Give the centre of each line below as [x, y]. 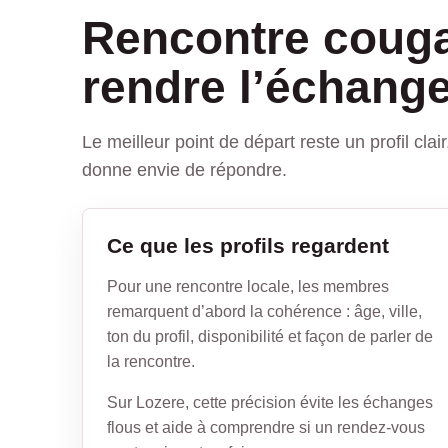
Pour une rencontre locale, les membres [248, 286]
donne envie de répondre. [184, 169]
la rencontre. [151, 361]
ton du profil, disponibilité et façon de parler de [270, 336]
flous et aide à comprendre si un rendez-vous [266, 427]
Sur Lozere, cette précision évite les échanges [270, 402]
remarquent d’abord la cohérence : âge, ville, [264, 311]
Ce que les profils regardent [248, 245]
